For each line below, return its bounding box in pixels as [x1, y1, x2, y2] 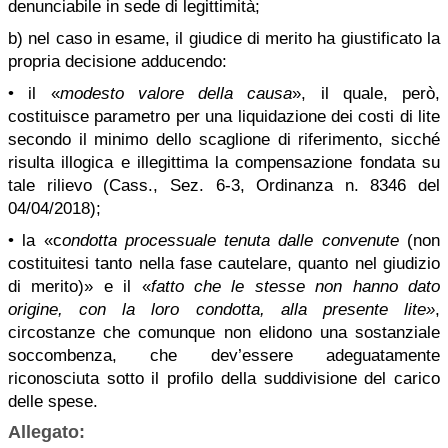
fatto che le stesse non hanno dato [150, 277, 441, 296]
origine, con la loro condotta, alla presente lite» [8, 300, 435, 319]
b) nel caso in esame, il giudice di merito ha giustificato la [8, 29, 440, 48]
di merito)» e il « [8, 277, 151, 296]
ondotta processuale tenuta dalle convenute [61, 231, 408, 250]
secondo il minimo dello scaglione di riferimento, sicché [8, 130, 440, 149]
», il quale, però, [292, 84, 440, 103]
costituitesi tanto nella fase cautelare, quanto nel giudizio [8, 254, 440, 273]
